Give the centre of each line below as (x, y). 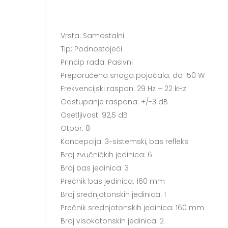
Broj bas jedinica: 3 (95, 168)
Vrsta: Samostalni (92, 36)
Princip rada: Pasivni (97, 62)
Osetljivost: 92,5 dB (94, 115)
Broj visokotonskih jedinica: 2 (112, 221)
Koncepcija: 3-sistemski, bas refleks (124, 142)
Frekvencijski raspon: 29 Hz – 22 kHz (123, 89)
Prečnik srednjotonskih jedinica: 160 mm (132, 208)
